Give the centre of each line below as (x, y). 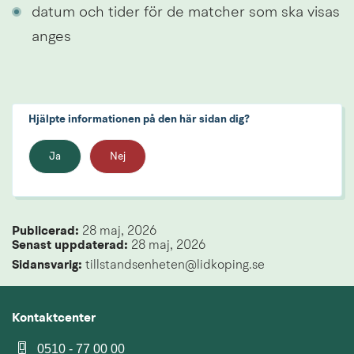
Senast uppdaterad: (72, 246)
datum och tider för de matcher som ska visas (186, 13)
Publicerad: (47, 232)
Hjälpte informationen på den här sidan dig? (139, 120)
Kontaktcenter (54, 319)
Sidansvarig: (47, 266)
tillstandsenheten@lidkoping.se (173, 266)
